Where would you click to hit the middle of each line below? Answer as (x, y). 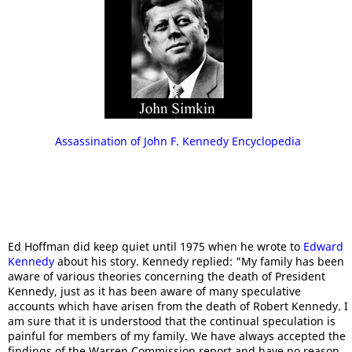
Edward (323, 246)
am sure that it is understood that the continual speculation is (172, 321)
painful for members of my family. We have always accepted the (177, 336)
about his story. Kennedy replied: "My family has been (199, 261)
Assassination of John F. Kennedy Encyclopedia (178, 141)
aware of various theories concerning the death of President (167, 276)
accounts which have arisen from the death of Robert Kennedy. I (178, 306)
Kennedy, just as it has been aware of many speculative (154, 291)
